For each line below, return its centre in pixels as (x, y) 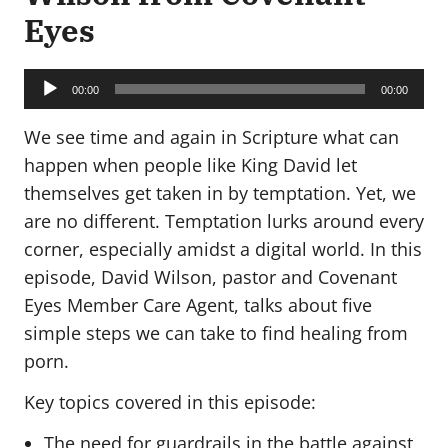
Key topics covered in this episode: (170, 402)
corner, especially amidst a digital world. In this (223, 248)
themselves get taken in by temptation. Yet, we (220, 192)
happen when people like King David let (190, 164)
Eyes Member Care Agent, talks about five (198, 304)
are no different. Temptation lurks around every (224, 220)
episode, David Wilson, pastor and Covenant (210, 276)
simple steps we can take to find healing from (216, 332)
